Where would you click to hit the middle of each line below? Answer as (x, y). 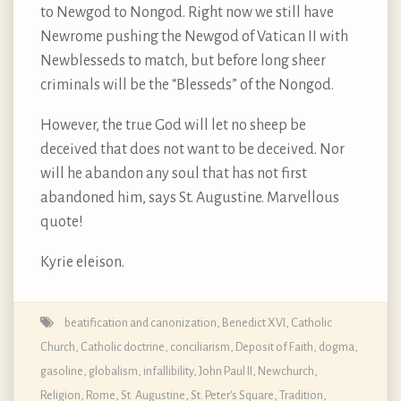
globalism (113, 371)
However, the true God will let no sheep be (173, 126)
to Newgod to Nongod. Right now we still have (187, 13)
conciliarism (200, 347)
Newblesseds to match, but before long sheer (183, 61)
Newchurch (286, 371)
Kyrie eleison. (82, 263)
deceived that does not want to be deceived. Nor (192, 150)
